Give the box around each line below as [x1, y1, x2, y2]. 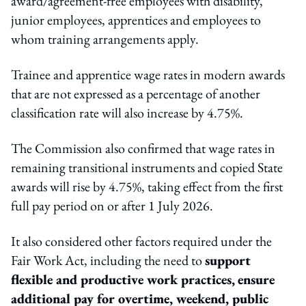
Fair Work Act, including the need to [11, 251, 205, 269]
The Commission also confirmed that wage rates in [11, 139, 275, 157]
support [205, 251, 251, 269]
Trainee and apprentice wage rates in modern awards [11, 65, 285, 83]
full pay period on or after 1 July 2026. [11, 196, 213, 214]
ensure [238, 270, 275, 288]
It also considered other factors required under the [11, 232, 272, 250]
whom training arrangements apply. [11, 29, 199, 48]
